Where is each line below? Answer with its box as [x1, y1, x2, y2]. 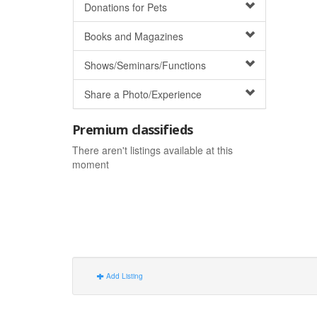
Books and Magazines [84, 29, 183, 43]
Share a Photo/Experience [84, 87, 202, 101]
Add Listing [104, 270, 143, 281]
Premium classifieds [72, 121, 193, 138]
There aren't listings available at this [72, 143, 233, 157]
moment [72, 157, 109, 171]
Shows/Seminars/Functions [84, 58, 206, 72]
